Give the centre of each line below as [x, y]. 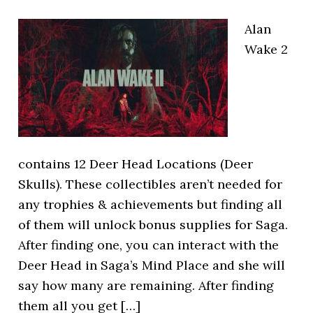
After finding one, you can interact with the [149, 245]
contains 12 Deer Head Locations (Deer [136, 164]
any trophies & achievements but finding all [151, 204]
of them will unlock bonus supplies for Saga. [153, 225]
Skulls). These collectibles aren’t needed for [151, 184]
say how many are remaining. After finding [146, 285]
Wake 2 [267, 49]
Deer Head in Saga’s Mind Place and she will [152, 265]
